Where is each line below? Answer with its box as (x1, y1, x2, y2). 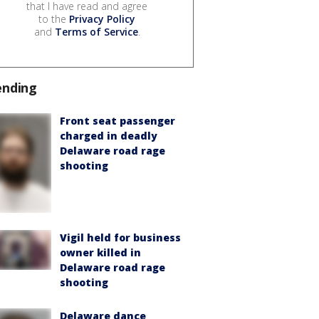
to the (38, 12, 69, 26)
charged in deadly (60, 129, 157, 143)
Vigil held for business (60, 231, 181, 245)
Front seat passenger (60, 114, 175, 128)
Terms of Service (54, 25, 138, 39)
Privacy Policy (69, 12, 135, 26)
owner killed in (60, 246, 141, 260)
